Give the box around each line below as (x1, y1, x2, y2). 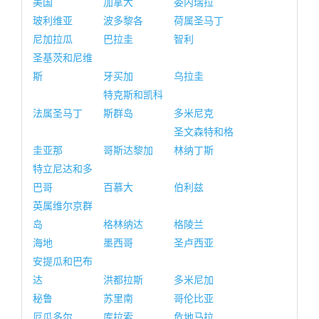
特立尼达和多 (33, 163, 93, 174)
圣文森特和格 (174, 126, 234, 137)
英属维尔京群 (33, 200, 93, 211)
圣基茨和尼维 (33, 52, 93, 63)
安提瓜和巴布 (33, 256, 93, 267)
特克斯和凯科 (103, 89, 163, 100)
